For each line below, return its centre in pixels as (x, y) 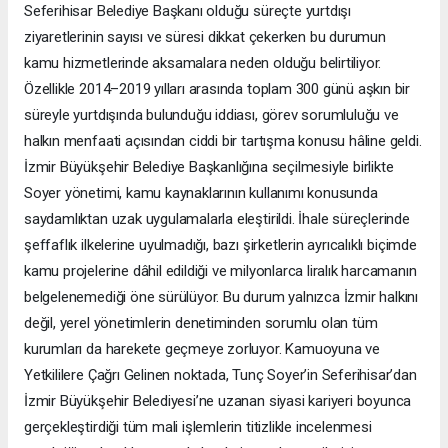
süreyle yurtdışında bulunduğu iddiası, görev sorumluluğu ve (211, 115)
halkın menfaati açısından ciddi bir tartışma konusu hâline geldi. (223, 141)
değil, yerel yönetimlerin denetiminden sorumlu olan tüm (201, 323)
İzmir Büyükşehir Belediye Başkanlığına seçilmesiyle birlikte (209, 167)
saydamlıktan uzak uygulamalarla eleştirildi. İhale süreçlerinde (217, 219)
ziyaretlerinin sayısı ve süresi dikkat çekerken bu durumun (205, 37)
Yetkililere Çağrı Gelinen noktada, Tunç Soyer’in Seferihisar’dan (220, 375)
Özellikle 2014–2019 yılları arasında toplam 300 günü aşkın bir (217, 89)
